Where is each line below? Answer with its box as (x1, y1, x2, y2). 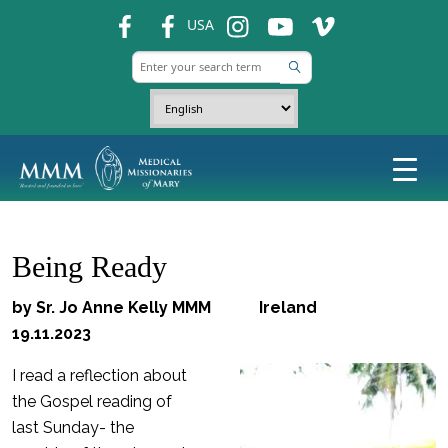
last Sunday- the (12, 418, 134, 437)
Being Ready (12, 250, 167, 283)
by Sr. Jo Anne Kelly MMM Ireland (12, 298, 393, 317)
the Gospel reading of (12, 392, 172, 411)
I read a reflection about (12, 366, 187, 385)
